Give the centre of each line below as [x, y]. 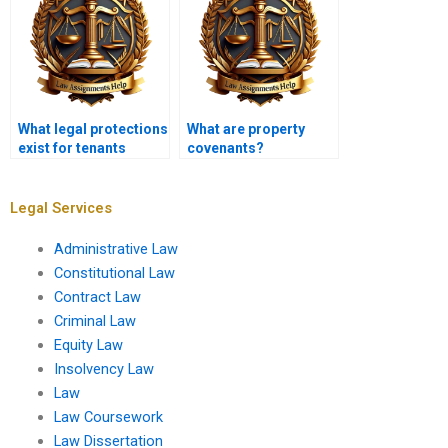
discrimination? [71, 186]
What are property [246, 129]
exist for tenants [72, 148]
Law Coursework [108, 416]
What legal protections [93, 129]
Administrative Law [115, 248]
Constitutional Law [114, 272]
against [43, 167]
